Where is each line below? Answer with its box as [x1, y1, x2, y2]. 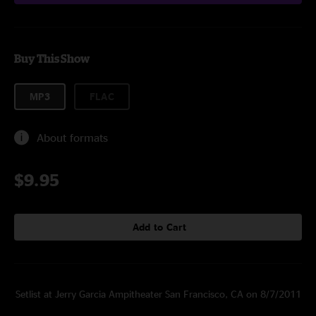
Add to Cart [132, 221, 187, 232]
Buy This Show [14, 52, 90, 65]
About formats [37, 131, 108, 144]
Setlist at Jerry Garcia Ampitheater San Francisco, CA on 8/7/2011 [15, 288, 301, 299]
